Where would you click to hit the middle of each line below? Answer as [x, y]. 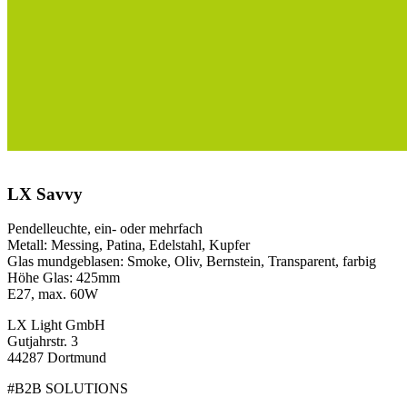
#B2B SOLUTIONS [68, 389]
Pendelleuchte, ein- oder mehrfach [105, 229]
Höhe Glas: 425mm [64, 278]
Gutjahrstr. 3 [43, 342]
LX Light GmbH [56, 325]
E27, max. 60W [53, 294]
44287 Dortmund [57, 358]
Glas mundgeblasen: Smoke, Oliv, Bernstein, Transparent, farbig [192, 262]
